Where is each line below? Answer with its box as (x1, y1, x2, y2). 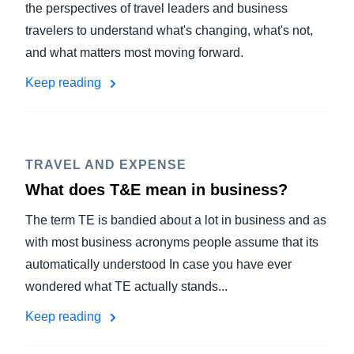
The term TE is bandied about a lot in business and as (25, 213, 326, 227)
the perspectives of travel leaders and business (25, 2, 288, 15)
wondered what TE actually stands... (25, 280, 228, 293)
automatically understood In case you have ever (25, 258, 292, 271)
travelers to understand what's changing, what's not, (25, 24, 313, 37)
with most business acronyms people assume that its (25, 235, 318, 249)
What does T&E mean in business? (25, 181, 288, 198)
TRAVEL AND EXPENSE (25, 158, 186, 171)
